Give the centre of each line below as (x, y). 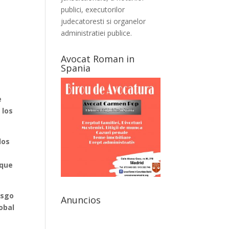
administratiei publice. (97, 33)
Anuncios (81, 200)
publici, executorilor (93, 10)
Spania (76, 68)
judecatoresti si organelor (104, 21)
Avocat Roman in (98, 59)
